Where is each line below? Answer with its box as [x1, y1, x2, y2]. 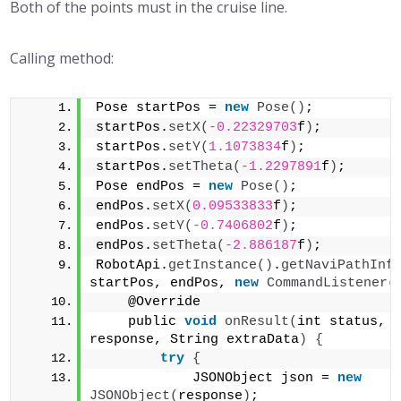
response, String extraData [90, 332, 300, 347]
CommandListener [267, 276, 388, 291]
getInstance [168, 258, 258, 273]
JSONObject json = [96, 371, 338, 386]
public [96, 314, 185, 329]
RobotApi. [96, 258, 169, 273]
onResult [225, 314, 290, 329]
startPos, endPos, [90, 276, 235, 291]
